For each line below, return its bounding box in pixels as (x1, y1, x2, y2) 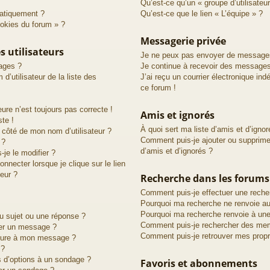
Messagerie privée (140, 34, 226, 48)
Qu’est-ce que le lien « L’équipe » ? (140, 8, 263, 18)
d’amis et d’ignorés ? (140, 146, 213, 155)
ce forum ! (140, 83, 176, 92)
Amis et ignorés (140, 108, 215, 122)
